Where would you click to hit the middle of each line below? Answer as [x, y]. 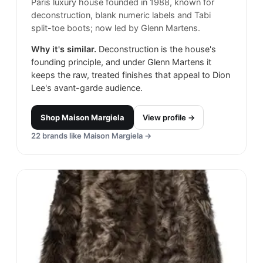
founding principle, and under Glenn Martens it [121, 63]
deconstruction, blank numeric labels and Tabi [121, 16]
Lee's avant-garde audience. [87, 88]
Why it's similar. [64, 50]
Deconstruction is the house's [157, 50]
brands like [62, 136]
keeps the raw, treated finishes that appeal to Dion [131, 75]
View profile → [169, 118]
